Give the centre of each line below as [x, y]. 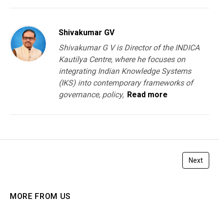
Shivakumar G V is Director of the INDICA [129, 48]
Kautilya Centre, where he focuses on [122, 60]
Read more [147, 95]
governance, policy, [91, 95]
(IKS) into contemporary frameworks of [126, 83]
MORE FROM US [41, 197]
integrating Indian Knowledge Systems [125, 71]
